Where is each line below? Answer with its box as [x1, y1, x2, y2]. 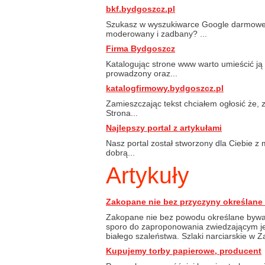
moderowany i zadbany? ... [106, 29, 207, 38]
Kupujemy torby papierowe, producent [106, 246, 261, 256]
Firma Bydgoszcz [106, 44, 175, 53]
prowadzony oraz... [106, 69, 177, 78]
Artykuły [106, 163, 189, 188]
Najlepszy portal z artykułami [106, 123, 222, 132]
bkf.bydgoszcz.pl [106, 4, 175, 14]
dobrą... [106, 148, 135, 157]
